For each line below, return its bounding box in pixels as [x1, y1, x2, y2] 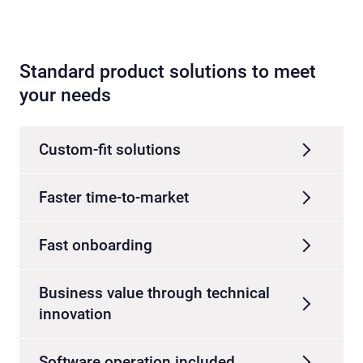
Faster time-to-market [39, 188, 189, 207]
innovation [39, 305, 112, 324]
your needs [19, 84, 111, 107]
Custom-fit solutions [39, 140, 181, 160]
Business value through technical [39, 284, 270, 303]
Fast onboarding [39, 236, 152, 255]
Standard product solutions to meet [19, 61, 316, 83]
